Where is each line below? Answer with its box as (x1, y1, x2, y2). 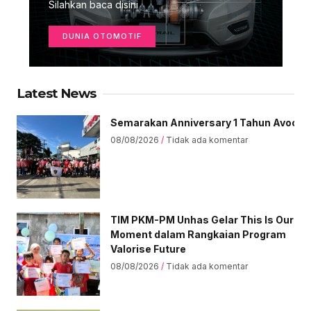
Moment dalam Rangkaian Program (110, 228, 286, 241)
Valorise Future (110, 243, 186, 255)
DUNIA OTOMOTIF (62, 31, 142, 42)
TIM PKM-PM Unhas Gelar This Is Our (110, 214, 294, 226)
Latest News (17, 85, 96, 102)
